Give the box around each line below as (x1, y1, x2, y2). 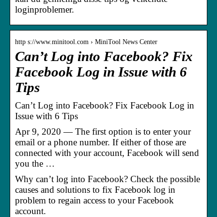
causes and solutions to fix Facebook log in (15, 184, 175, 195)
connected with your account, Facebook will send (15, 147, 199, 158)
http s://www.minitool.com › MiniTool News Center (15, 38, 157, 46)
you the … (15, 158, 55, 169)
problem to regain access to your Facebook (15, 195, 174, 205)
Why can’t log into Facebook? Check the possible (15, 173, 200, 184)
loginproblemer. (15, 4, 74, 15)
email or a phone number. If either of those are (15, 137, 186, 147)
